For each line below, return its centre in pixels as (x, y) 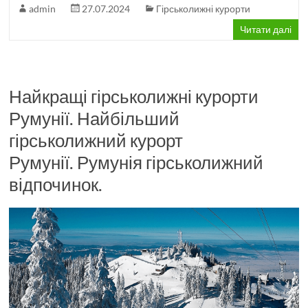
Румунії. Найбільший (95, 118)
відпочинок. (56, 184)
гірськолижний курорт (96, 140)
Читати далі (265, 29)
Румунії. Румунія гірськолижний (136, 162)
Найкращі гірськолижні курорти (134, 96)
